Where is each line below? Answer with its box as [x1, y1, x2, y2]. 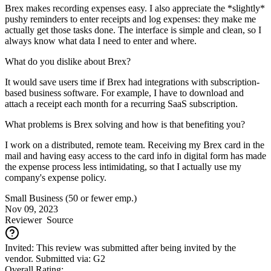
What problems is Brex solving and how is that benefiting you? [5, 119, 245, 129]
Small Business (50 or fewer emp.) [5, 192, 137, 203]
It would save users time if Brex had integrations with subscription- [5, 76, 260, 87]
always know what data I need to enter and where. [5, 35, 197, 46]
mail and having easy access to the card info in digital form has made [5, 150, 266, 161]
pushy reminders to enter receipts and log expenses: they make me [5, 13, 256, 24]
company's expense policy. [5, 172, 106, 183]
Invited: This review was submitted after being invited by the [5, 242, 236, 253]
